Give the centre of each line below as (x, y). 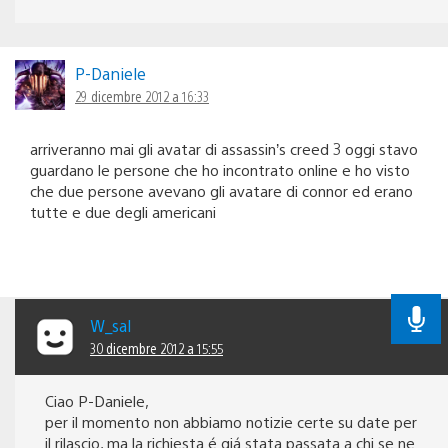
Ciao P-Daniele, (97, 401)
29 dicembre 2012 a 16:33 (142, 96)
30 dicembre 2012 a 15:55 (156, 348)
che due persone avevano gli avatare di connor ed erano (221, 191)
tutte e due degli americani (123, 212)
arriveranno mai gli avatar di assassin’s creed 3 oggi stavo (224, 149)
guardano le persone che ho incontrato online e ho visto (220, 170)
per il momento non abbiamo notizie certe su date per (231, 422)
